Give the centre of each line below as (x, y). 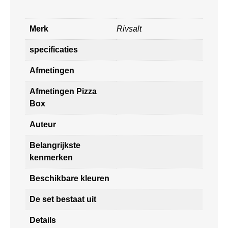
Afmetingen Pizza (63, 91)
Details (43, 220)
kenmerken (51, 157)
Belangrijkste (55, 145)
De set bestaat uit (63, 199)
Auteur (43, 124)
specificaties (54, 49)
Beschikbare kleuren (69, 178)
